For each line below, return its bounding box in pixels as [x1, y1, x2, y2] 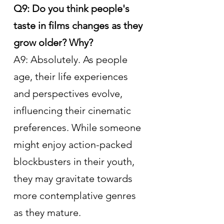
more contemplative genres [13, 189, 138, 201]
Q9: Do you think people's [13, 2, 132, 14]
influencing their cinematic [13, 104, 133, 116]
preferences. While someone [13, 121, 143, 133]
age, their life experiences [13, 70, 130, 82]
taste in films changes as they [13, 19, 145, 31]
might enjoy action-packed [13, 138, 134, 150]
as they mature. [13, 206, 81, 218]
